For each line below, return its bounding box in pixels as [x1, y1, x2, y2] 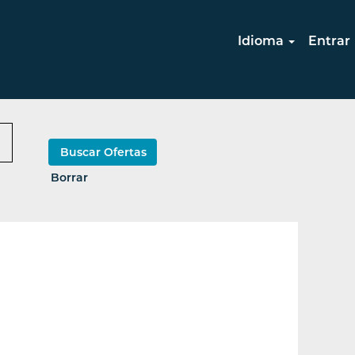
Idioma [238, 33, 288, 48]
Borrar [51, 170, 88, 185]
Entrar [308, 33, 350, 48]
